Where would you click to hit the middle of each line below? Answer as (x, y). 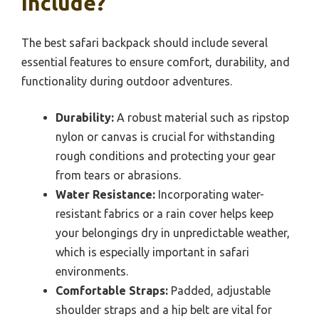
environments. (92, 272)
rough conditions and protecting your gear (166, 156)
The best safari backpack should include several (145, 43)
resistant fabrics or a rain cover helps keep (164, 214)
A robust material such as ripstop (202, 118)
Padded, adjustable (219, 291)
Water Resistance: (105, 195)
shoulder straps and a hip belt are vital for (164, 310)
